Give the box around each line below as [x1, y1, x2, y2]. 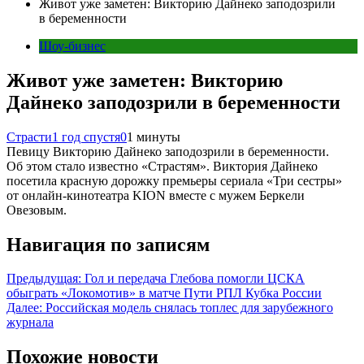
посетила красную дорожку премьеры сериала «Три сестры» [6, 173, 342, 188]
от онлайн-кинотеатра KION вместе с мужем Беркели [6, 188, 305, 202]
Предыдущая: [6, 271, 81, 286]
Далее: [6, 301, 42, 315]
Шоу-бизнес [39, 38, 106, 53]
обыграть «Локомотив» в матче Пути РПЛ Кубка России [6, 286, 322, 301]
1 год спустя [52, 129, 120, 144]
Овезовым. [6, 202, 67, 217]
